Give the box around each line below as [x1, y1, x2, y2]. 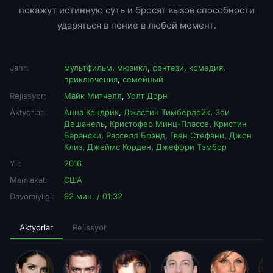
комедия [189, 62, 223, 73]
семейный [122, 74, 163, 84]
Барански [64, 130, 101, 140]
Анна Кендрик [64, 107, 119, 117]
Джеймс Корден [87, 141, 151, 152]
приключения [64, 74, 118, 84]
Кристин [214, 118, 247, 129]
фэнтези [152, 62, 184, 73]
